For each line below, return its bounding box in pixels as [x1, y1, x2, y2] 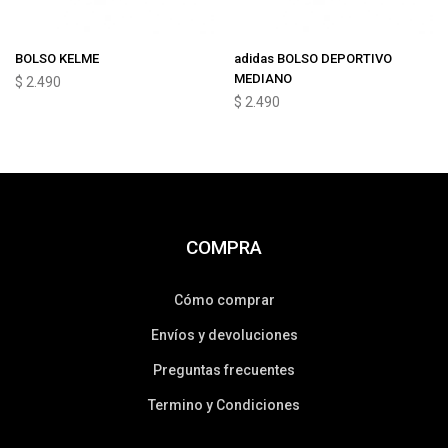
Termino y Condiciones [148, 397, 300, 413]
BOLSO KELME [15, 51, 99, 66]
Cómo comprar [173, 292, 275, 308]
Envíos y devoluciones [150, 327, 298, 343]
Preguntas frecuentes [153, 362, 295, 378]
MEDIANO [234, 71, 292, 86]
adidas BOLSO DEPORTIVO [234, 51, 392, 66]
